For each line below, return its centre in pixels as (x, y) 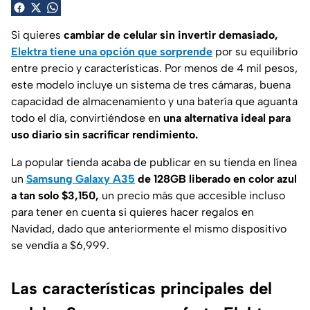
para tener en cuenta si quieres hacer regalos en (133, 212)
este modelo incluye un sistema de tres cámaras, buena (151, 84)
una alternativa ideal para (227, 118)
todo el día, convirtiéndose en (87, 118)
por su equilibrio (255, 51)
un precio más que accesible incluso (193, 195)
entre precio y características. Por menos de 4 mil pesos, (154, 68)
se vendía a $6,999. (60, 245)
